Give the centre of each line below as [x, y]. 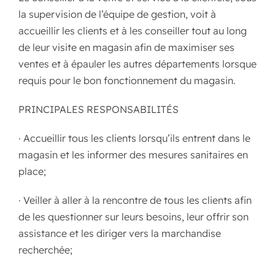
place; [32, 171]
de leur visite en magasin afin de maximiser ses [126, 47]
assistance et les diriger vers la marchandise [120, 233]
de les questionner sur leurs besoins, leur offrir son [134, 217]
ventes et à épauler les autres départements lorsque [137, 64]
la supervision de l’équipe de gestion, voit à [117, 14]
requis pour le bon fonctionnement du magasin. [127, 80]
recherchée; [45, 250]
